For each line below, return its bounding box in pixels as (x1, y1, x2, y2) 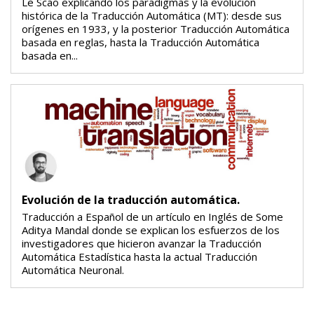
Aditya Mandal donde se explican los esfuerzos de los (22, 222, 280, 237)
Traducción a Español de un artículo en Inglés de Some (22, 209, 283, 224)
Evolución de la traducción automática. (22, 191, 240, 207)
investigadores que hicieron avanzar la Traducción (22, 235, 261, 250)
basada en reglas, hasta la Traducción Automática (22, 35, 259, 50)
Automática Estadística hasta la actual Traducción (22, 249, 257, 264)
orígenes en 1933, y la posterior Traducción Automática (22, 22, 289, 36)
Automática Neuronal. (22, 262, 124, 277)
